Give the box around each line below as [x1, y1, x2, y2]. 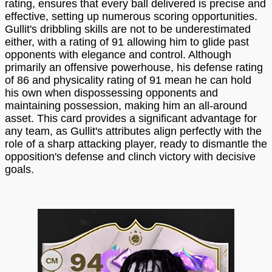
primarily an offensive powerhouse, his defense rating [5, 61, 263, 73]
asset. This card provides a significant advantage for [5, 112, 257, 124]
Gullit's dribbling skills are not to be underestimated [5, 22, 251, 35]
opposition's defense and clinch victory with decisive [5, 150, 256, 163]
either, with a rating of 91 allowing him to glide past [5, 35, 249, 48]
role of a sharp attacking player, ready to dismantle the [5, 137, 267, 150]
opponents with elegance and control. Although [5, 48, 231, 61]
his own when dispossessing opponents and [5, 86, 218, 99]
